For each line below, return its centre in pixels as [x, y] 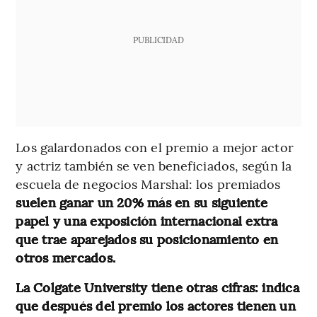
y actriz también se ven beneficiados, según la [154, 165]
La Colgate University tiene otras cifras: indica [157, 287]
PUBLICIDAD [158, 39]
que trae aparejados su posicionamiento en [147, 238]
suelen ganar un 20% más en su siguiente [142, 202]
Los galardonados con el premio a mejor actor [155, 146]
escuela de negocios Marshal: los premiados [148, 183]
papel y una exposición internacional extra [147, 220]
